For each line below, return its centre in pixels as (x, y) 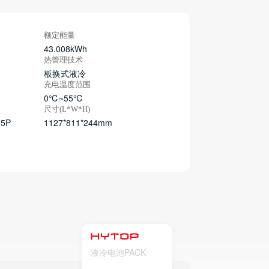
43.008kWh (66, 49)
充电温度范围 (68, 84)
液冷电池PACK (118, 252)
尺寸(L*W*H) (67, 109)
